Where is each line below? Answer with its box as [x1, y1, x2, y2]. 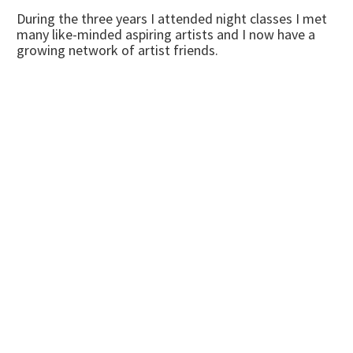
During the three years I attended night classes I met [17, 9, 327, 28]
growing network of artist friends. [17, 41, 218, 59]
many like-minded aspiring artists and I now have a [17, 25, 315, 43]
